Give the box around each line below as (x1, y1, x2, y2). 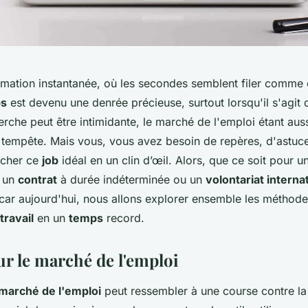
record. (103, 211, 144, 225)
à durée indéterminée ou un (57, 173, 206, 187)
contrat (18, 173, 57, 187)
